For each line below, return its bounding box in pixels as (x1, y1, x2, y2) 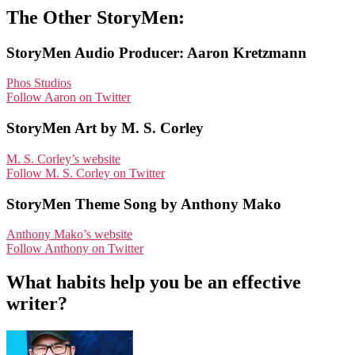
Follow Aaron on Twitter (6, 90, 131, 105)
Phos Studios (6, 76, 71, 90)
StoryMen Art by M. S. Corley (6, 120, 204, 137)
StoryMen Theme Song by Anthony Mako (6, 195, 281, 212)
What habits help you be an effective (6, 272, 301, 293)
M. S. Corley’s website (6, 151, 120, 166)
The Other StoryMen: (6, 6, 185, 28)
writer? (6, 293, 67, 315)
